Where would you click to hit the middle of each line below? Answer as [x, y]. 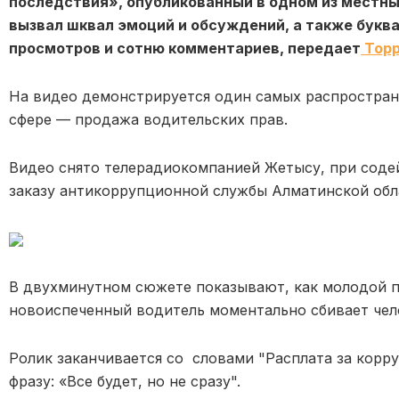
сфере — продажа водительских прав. [151, 119]
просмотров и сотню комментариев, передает [185, 48]
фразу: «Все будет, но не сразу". [125, 381]
